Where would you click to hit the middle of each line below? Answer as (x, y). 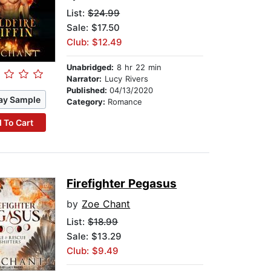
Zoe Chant (106, 204)
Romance (125, 102)
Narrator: (84, 79)
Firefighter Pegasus (122, 184)
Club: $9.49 (93, 251)
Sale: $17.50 (93, 28)
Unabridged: (90, 67)
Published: (88, 90)
